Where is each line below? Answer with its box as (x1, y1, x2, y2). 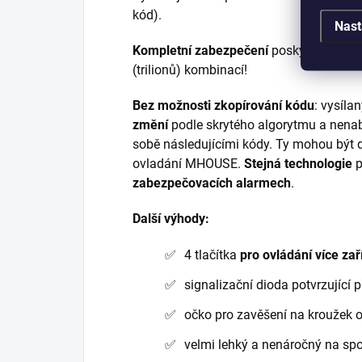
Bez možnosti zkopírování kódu (133, 97, 314, 113)
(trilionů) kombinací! (133, 61, 250, 78)
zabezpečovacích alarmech (133, 175, 291, 191)
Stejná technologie (244, 155, 352, 171)
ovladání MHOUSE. (133, 155, 244, 171)
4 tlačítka (184, 246, 240, 263)
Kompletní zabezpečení (133, 42, 268, 58)
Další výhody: (133, 210, 209, 226)
